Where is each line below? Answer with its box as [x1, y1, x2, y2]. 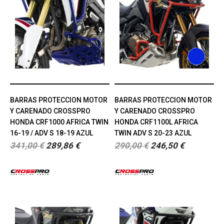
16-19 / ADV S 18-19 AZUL [10, 129, 93, 137]
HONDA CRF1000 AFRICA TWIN [10, 118, 108, 126]
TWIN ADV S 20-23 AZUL [114, 129, 191, 137]
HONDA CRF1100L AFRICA [114, 118, 198, 126]
